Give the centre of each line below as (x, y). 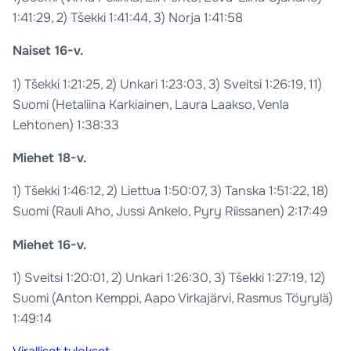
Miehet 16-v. (50, 244)
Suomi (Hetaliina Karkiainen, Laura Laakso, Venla (151, 104)
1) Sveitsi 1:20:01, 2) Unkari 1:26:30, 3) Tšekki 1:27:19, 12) (169, 277)
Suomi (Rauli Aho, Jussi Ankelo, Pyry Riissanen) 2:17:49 (170, 212)
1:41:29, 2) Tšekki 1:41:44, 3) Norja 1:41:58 (128, 18)
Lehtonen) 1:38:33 (66, 125)
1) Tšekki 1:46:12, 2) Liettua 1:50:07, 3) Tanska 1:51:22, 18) (171, 191)
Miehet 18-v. (50, 157)
